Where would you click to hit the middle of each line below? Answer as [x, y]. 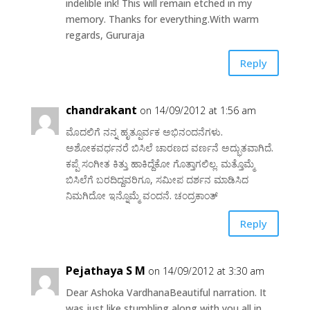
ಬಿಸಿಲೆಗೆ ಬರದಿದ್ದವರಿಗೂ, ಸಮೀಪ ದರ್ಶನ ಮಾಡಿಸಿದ [157, 180]
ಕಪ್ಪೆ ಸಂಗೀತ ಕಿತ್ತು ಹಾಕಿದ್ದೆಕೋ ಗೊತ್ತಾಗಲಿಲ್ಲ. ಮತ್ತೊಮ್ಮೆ [160, 164]
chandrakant [101, 110]
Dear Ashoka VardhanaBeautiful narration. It [166, 293]
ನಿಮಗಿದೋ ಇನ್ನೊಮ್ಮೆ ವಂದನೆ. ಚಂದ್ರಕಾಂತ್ [142, 196]
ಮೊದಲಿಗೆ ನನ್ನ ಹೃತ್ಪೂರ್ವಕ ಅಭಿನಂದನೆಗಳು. [144, 132]
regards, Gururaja [105, 35]
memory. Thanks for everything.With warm [162, 19]
